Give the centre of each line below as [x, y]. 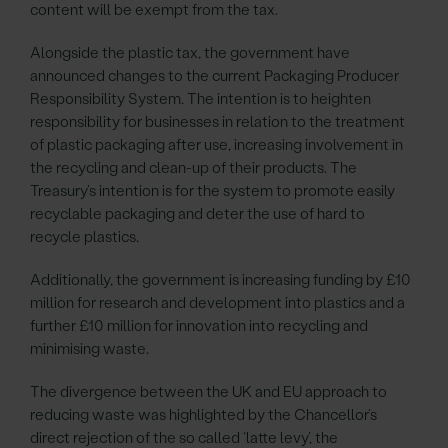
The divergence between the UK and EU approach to [208, 392]
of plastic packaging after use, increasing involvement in [216, 145]
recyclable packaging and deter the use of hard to [197, 214]
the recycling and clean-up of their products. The [193, 168]
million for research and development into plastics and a [217, 303]
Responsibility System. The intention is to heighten [200, 99]
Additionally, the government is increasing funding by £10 [220, 280]
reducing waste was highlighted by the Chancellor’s [203, 415]
